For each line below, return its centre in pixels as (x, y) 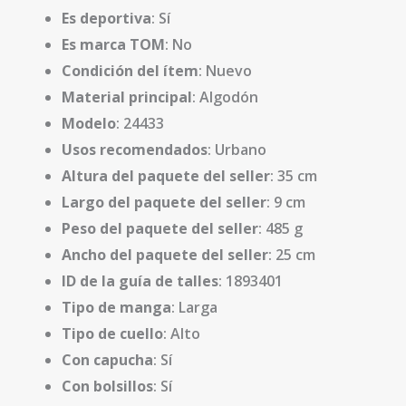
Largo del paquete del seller (164, 202)
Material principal (127, 97)
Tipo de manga (116, 307)
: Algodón (225, 97)
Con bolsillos (107, 386)
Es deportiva (106, 18)
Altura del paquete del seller (166, 176)
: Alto (182, 333)
